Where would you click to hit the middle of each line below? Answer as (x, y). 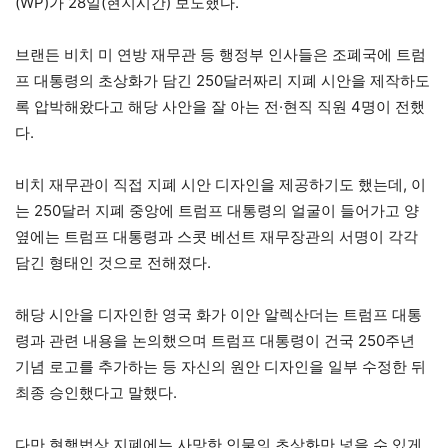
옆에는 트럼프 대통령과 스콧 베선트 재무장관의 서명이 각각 (216, 236)
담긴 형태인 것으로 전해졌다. (113, 262)
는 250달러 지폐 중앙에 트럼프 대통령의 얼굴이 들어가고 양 (217, 210)
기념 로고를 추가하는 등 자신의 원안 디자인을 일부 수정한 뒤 (220, 366)
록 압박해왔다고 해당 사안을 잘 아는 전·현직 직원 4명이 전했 (220, 106)
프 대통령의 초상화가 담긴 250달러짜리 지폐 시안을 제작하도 (222, 80)
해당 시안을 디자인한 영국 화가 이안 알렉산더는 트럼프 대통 (218, 314)
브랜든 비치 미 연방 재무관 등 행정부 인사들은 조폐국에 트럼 (220, 54)
